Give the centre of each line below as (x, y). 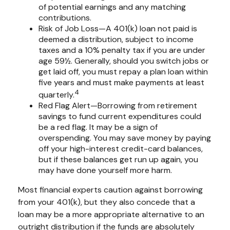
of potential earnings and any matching (112, 7)
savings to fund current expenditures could (120, 116)
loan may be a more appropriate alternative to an (111, 214)
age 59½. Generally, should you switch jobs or (124, 61)
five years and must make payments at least (121, 82)
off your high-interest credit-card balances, (121, 148)
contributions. (65, 17)
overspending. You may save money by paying (125, 138)
